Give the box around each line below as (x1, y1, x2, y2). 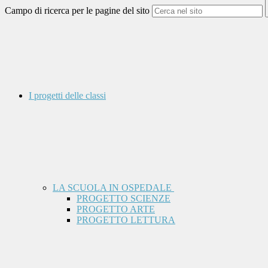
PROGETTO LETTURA (77, 215, 175, 226)
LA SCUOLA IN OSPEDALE (53, 182, 174, 193)
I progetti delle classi (29, 90, 106, 101)
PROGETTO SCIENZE (77, 193, 170, 204)
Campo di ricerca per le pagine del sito (5, 5, 150, 16)
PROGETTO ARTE (77, 204, 155, 215)
